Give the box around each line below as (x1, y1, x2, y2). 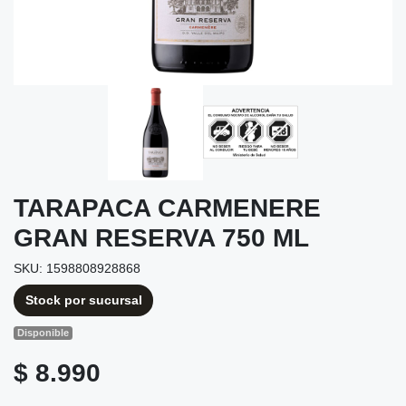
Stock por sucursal (24, 292, 142, 307)
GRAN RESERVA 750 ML (14, 223, 309, 252)
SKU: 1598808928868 (14, 260, 140, 275)
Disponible (17, 327, 70, 339)
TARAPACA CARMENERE (14, 193, 321, 222)
